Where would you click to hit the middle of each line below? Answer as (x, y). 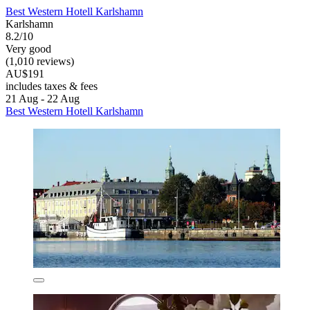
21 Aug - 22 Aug (43, 99)
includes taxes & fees (52, 86)
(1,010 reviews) (40, 62)
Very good (28, 49)
